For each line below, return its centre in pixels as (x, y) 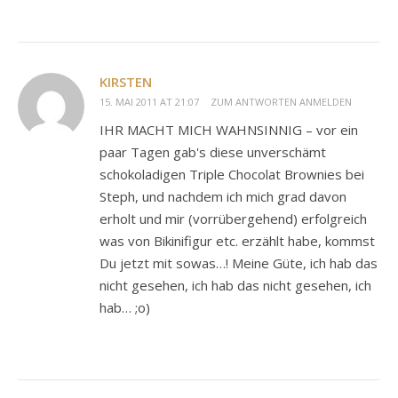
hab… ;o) (125, 308)
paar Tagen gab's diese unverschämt (213, 152)
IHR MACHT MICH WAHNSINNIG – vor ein (229, 130)
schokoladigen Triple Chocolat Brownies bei (232, 175)
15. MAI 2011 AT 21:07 (149, 102)
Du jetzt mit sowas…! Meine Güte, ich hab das (239, 263)
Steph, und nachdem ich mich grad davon (223, 197)
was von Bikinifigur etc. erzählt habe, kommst (237, 241)
